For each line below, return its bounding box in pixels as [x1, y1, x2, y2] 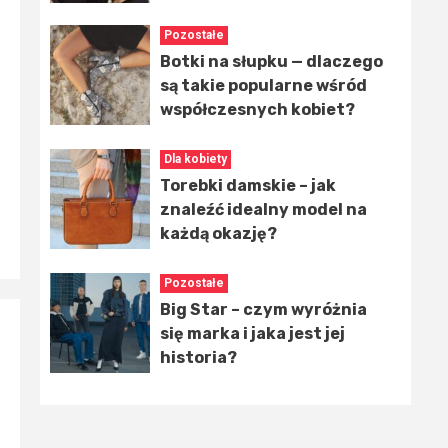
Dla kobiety [164, 152, 227, 167]
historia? [160, 348, 237, 368]
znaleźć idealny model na [160, 200, 367, 220]
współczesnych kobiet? [160, 100, 355, 120]
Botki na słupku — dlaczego [160, 52, 383, 72]
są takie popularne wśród [160, 76, 367, 96]
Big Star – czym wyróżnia [160, 300, 367, 320]
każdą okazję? [160, 224, 277, 244]
